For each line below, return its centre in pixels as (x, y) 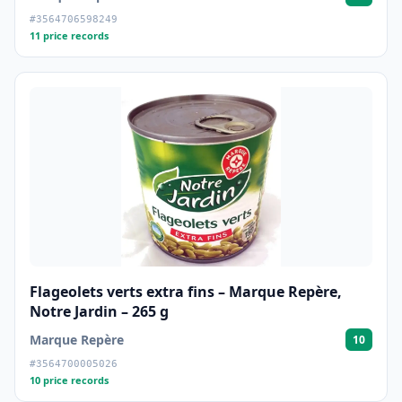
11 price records (69, 35)
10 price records (69, 380)
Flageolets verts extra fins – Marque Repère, (186, 292)
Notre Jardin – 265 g (99, 311)
